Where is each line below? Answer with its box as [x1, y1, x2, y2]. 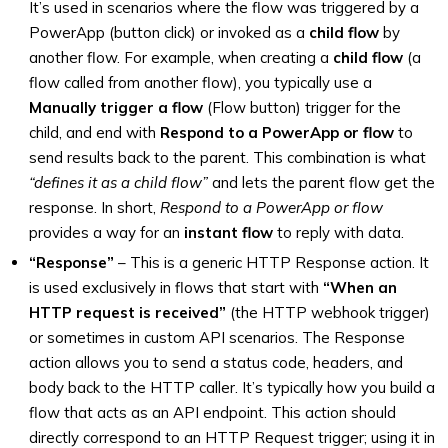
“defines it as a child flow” [29, 173, 208, 192]
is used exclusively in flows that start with [29, 278, 323, 297]
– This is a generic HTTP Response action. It [114, 253, 429, 272]
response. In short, [29, 198, 160, 217]
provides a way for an [29, 223, 184, 242]
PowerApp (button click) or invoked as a [29, 23, 309, 42]
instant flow [184, 223, 273, 242]
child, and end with [29, 123, 160, 142]
